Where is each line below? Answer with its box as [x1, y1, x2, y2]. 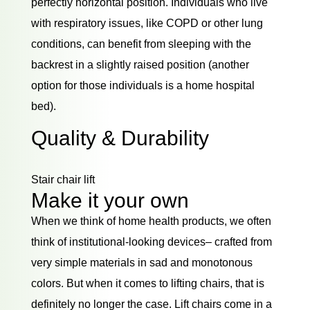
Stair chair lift [30, 173, 95, 185]
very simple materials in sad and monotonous [30, 256, 253, 268]
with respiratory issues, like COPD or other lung [30, 17, 263, 29]
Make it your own [30, 188, 189, 212]
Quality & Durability [30, 126, 209, 149]
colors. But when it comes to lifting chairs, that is [30, 277, 264, 289]
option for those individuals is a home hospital [30, 79, 255, 91]
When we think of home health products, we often [30, 215, 271, 227]
